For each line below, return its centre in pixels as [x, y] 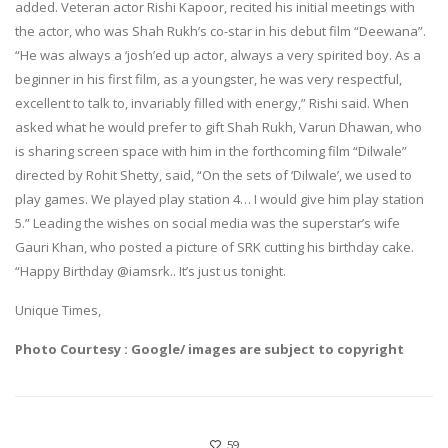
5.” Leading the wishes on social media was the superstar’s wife [207, 222]
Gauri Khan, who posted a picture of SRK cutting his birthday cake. [214, 246]
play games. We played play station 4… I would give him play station [219, 198]
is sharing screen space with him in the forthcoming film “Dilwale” [211, 150]
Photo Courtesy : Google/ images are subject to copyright [209, 348]
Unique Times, [58, 309]
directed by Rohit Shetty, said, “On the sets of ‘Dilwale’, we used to [213, 174]
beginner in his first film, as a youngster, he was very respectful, [208, 78]
